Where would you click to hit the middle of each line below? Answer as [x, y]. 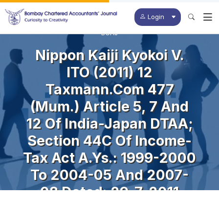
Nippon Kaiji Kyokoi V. [109, 55]
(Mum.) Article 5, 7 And [109, 106]
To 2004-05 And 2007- [109, 175]
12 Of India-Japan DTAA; [109, 123]
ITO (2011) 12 [109, 72]
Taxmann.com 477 [109, 89]
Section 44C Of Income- [109, 140]
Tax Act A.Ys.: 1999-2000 [109, 157]
